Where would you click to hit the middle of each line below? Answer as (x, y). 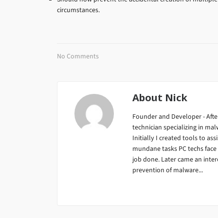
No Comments (78, 56)
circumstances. (78, 10)
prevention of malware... (168, 170)
